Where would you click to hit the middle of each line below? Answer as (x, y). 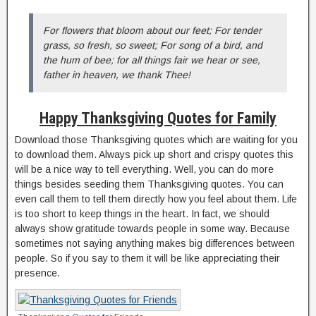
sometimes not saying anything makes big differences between (155, 243)
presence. (37, 273)
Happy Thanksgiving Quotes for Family (158, 118)
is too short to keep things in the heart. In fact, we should (142, 214)
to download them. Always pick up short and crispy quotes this (154, 154)
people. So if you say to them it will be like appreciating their (147, 258)
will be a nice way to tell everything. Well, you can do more (144, 169)
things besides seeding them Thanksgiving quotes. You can (149, 184)
